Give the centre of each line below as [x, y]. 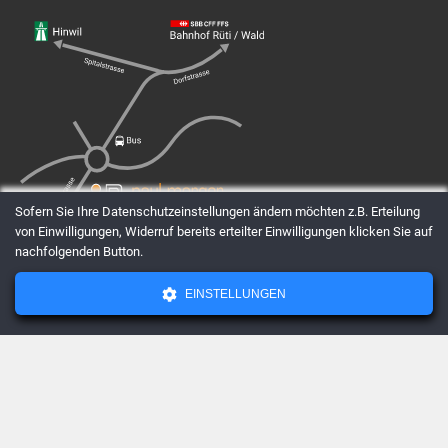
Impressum [169, 311]
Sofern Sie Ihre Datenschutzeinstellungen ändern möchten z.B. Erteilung [217, 211]
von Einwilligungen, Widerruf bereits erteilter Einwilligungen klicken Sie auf [224, 231]
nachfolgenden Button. [79, 251]
